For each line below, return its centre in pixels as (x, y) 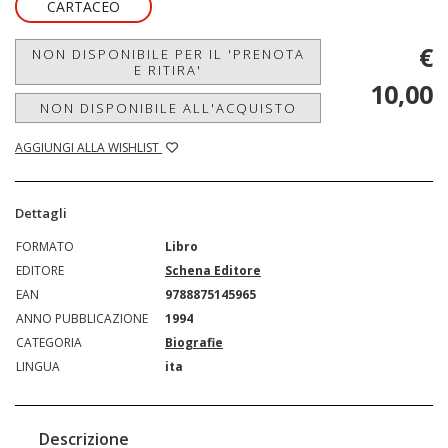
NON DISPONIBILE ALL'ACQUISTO (168, 108)
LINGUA (38, 366)
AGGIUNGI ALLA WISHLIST (88, 147)
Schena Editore (213, 270)
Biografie (194, 342)
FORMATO (45, 246)
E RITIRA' (168, 70)
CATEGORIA (49, 342)
